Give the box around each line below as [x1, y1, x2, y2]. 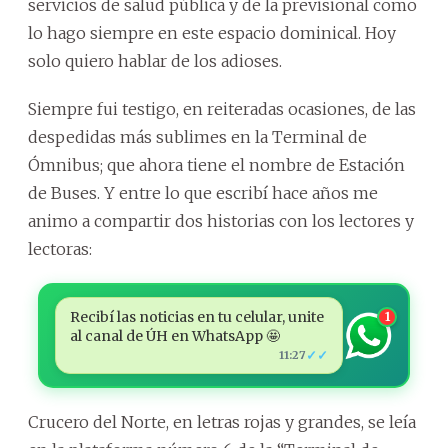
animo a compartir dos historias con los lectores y [28, 211, 414, 231]
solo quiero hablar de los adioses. [28, 51, 282, 71]
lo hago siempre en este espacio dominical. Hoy [28, 23, 396, 43]
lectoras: [28, 239, 92, 259]
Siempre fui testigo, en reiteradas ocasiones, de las [28, 99, 416, 119]
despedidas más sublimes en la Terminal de [28, 127, 367, 147]
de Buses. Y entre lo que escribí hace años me [28, 183, 378, 203]
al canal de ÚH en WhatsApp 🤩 [69, 327, 280, 345]
